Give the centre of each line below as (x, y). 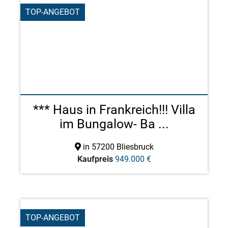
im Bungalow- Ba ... (114, 124)
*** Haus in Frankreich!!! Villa (114, 110)
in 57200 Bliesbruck (117, 147)
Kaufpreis (95, 159)
